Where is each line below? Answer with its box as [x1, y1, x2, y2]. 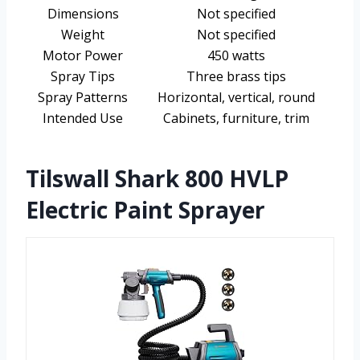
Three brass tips [186, 67, 286, 86]
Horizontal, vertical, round [157, 88, 315, 107]
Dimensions [47, 5, 119, 23]
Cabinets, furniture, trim [163, 109, 309, 128]
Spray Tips [51, 67, 115, 86]
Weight [61, 26, 104, 44]
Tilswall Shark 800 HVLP [26, 163, 288, 194]
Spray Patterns [38, 88, 128, 107]
